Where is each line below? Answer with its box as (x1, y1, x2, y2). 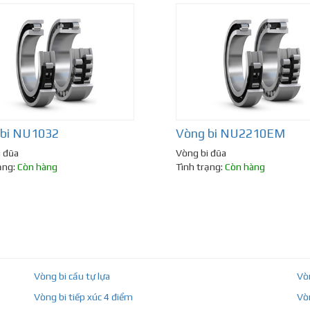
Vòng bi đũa (176, 147, 226, 159)
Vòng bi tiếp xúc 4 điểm (34, 291, 134, 303)
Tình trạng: (176, 161, 225, 173)
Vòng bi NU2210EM (176, 126, 285, 141)
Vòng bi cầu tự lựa (34, 271, 111, 282)
